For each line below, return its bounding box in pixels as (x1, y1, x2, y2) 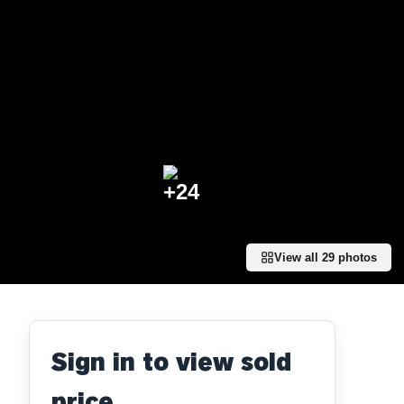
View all (274, 251, 322, 264)
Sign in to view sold (51, 345, 291, 379)
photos (335, 251, 377, 264)
